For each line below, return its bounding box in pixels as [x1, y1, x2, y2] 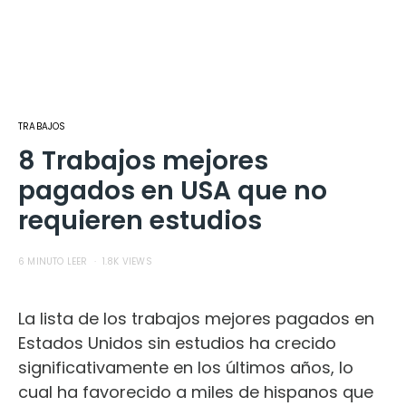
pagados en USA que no [18, 173, 327, 208]
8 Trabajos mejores [18, 143, 268, 179]
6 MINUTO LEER [18, 255, 88, 268]
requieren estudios [18, 203, 262, 238]
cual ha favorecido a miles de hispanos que [18, 381, 373, 403]
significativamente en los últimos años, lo [18, 356, 353, 379]
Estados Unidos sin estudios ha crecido [18, 332, 336, 354]
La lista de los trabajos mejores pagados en [18, 307, 374, 330]
